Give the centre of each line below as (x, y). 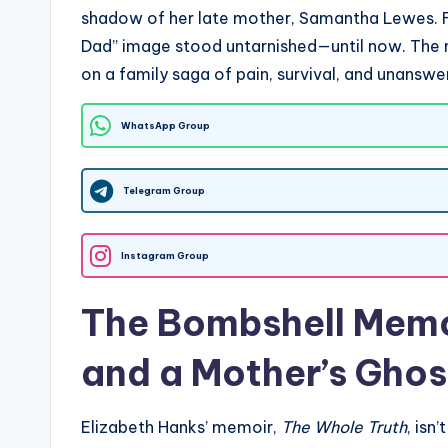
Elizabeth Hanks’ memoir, (181, 427)
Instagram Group (165, 256)
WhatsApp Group (165, 126)
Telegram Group (164, 191)
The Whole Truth (344, 427)
